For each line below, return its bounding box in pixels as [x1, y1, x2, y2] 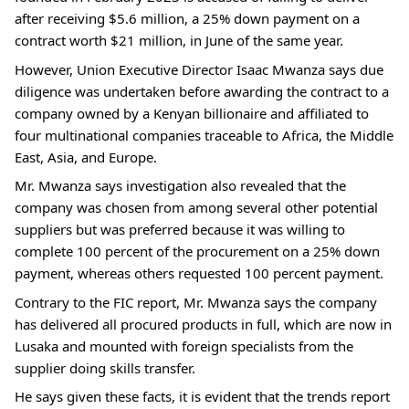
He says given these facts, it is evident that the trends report [15, 387, 390, 405]
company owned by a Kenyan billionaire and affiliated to [15, 103, 369, 122]
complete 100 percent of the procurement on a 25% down [15, 242, 380, 260]
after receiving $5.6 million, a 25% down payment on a [15, 9, 360, 27]
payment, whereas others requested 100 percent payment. [15, 264, 383, 282]
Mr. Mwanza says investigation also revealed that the [15, 176, 346, 194]
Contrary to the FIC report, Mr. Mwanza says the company [15, 292, 377, 311]
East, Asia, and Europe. [15, 147, 157, 166]
